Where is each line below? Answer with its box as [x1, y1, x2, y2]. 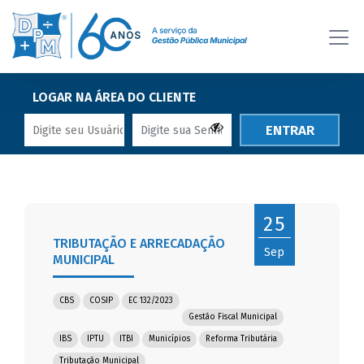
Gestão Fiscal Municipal [188, 312, 278, 323]
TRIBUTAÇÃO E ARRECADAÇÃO [53, 236, 226, 252]
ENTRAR [265, 121, 314, 139]
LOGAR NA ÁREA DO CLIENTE [32, 89, 196, 105]
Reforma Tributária [206, 334, 278, 344]
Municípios [149, 334, 191, 344]
